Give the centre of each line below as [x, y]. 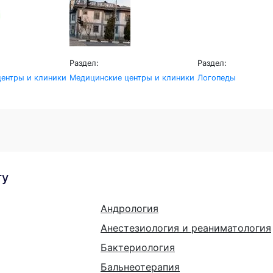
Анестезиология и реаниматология [186, 228]
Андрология [129, 208]
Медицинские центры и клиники [132, 77]
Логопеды [217, 77]
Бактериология [138, 247]
